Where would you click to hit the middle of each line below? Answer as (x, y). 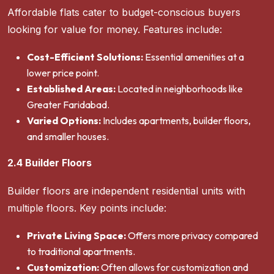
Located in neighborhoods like (179, 89)
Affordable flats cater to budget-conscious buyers (124, 13)
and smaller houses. (68, 137)
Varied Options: (64, 121)
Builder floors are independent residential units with (126, 191)
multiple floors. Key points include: (87, 208)
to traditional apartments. (81, 252)
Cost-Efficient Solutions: (85, 57)
